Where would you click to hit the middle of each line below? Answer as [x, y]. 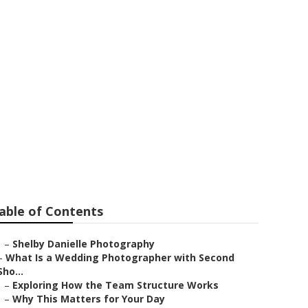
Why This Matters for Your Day [89, 299]
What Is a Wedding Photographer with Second [120, 257]
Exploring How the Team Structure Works [115, 285]
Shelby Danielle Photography [84, 244]
